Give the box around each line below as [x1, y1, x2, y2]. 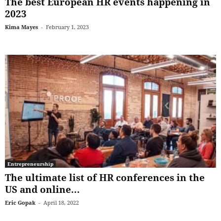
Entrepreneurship [7, 160, 53, 167]
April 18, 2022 [43, 198, 79, 206]
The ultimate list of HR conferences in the [5, 171, 205, 184]
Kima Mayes [5, 23, 38, 31]
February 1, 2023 [46, 23, 89, 31]
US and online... [5, 183, 80, 196]
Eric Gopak [5, 198, 36, 206]
